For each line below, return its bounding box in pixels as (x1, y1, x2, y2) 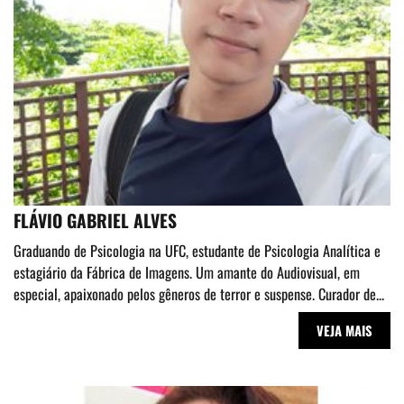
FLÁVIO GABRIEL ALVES (14, 207, 177, 234)
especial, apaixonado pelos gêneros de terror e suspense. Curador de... (14, 283, 384, 306)
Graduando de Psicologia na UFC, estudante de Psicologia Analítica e (14, 240, 381, 262)
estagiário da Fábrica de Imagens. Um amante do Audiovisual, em (14, 262, 360, 284)
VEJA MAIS (317, 321, 372, 341)
